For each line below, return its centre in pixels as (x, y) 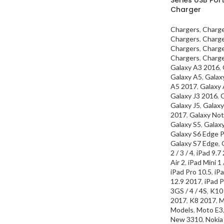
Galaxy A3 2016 (195, 67)
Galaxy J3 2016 (194, 95)
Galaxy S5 (186, 124)
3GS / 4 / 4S (189, 190)
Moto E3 (210, 209)
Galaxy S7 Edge (194, 143)
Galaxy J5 (185, 105)
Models (182, 209)
